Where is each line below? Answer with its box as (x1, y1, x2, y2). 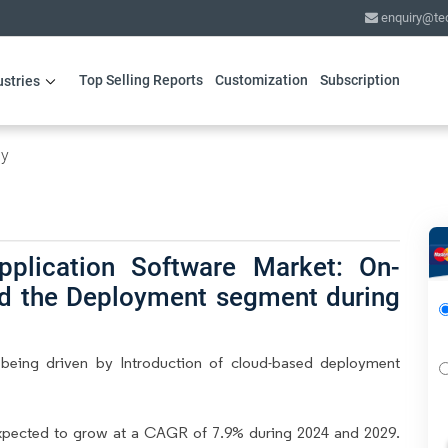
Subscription (319, 72, 400, 88)
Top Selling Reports (78, 72, 203, 88)
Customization (214, 72, 308, 88)
